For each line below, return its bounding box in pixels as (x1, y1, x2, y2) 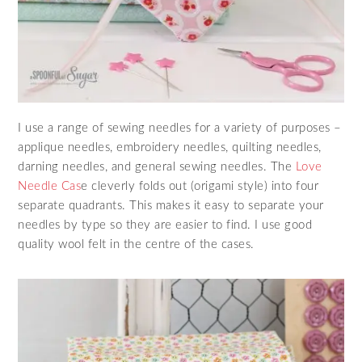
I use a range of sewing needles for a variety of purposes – (18, 122, 342, 135)
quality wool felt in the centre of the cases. (18, 238, 255, 251)
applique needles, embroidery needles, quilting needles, (18, 141, 322, 154)
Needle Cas (18, 180, 82, 193)
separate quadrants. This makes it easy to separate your (18, 200, 324, 213)
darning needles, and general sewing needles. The (18, 161, 293, 174)
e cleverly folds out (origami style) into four (81, 180, 319, 193)
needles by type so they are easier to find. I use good (18, 219, 313, 232)
